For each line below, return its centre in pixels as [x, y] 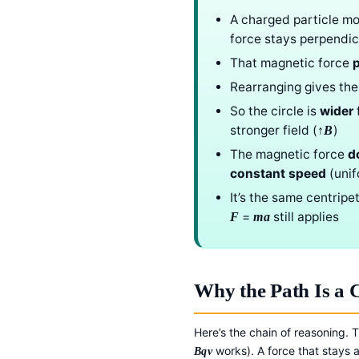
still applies [304, 217]
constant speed [278, 174]
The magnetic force [289, 155]
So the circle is [275, 111]
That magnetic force [291, 63]
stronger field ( [274, 131]
